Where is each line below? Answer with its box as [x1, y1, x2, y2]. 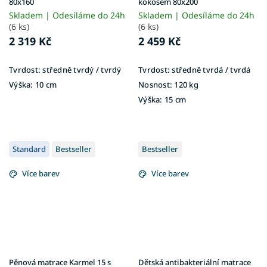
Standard [13, 144, 46, 155]
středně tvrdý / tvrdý [42, 64, 122, 76]
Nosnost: [138, 79, 172, 91]
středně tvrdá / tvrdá [170, 64, 251, 76]
